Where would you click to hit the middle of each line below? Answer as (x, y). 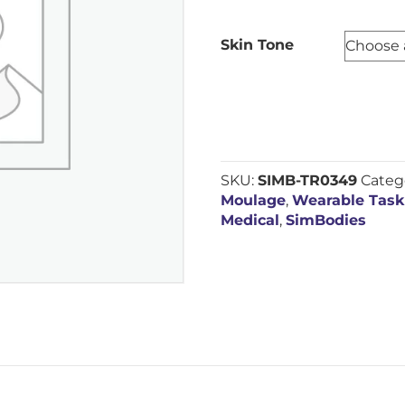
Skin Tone (258, 45)
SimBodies (326, 220)
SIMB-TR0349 (308, 180)
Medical (250, 220)
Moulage (254, 200)
